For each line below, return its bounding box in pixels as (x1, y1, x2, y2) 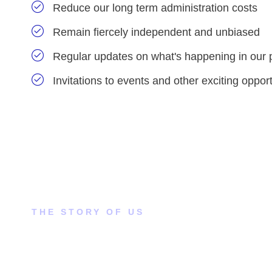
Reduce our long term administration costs (53, 2, 257, 14)
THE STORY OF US (32, 207, 144, 217)
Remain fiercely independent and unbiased (53, 26, 260, 38)
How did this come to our (32, 226, 269, 248)
